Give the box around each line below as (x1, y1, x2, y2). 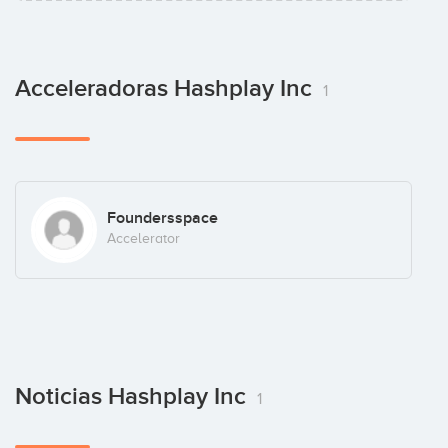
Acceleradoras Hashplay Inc (15, 74, 318, 104)
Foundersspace (106, 208, 218, 229)
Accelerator (106, 231, 180, 247)
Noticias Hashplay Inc (15, 381, 252, 411)
